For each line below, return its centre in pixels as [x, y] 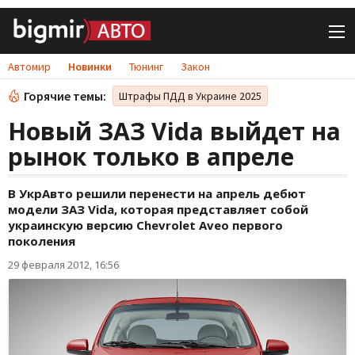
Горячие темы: [65, 96]
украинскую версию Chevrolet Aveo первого [145, 225]
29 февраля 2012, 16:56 [63, 265]
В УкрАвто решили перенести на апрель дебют [157, 193]
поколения [42, 241]
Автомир [29, 67]
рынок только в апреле [151, 157]
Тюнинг [146, 67]
